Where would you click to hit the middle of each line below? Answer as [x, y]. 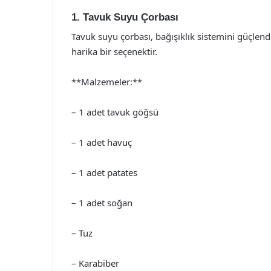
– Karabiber [95, 263]
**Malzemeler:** [107, 82]
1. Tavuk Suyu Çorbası [125, 17]
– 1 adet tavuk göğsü [115, 112]
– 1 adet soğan [102, 203]
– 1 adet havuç [102, 142]
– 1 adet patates [104, 172]
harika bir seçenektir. [114, 51]
